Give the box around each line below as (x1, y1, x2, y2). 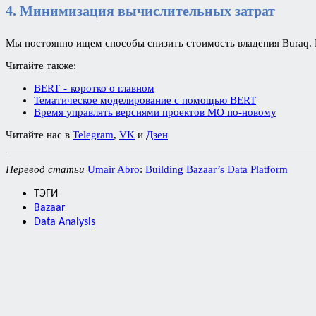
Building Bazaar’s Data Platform (145, 164, 288, 176)
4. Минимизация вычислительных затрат (6, 2, 275, 18)
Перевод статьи (6, 164, 85, 176)
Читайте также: (6, 60, 76, 72)
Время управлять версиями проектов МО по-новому (34, 107, 276, 119)
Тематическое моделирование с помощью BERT (34, 95, 256, 107)
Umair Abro (87, 164, 140, 176)
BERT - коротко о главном (34, 83, 154, 95)
